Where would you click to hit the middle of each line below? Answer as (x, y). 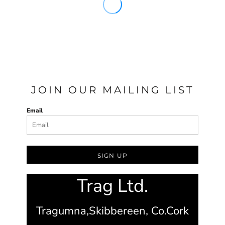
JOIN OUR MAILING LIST (113, 90)
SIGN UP (113, 155)
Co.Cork (170, 211)
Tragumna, (63, 211)
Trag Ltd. (113, 186)
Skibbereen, (120, 211)
